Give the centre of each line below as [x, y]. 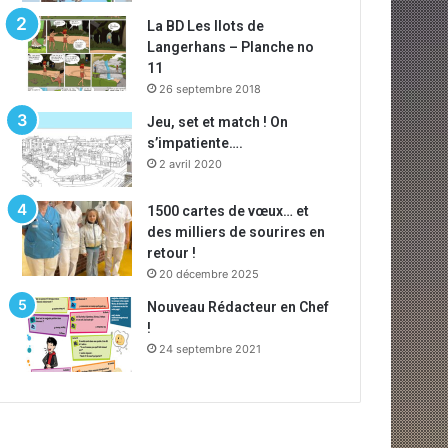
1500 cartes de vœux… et [228, 211]
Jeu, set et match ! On [218, 122]
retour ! [172, 253]
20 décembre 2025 [209, 274]
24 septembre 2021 [210, 349]
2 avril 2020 [191, 164]
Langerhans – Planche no [231, 47]
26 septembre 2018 [210, 89]
